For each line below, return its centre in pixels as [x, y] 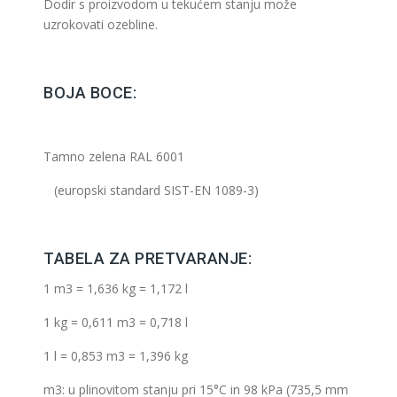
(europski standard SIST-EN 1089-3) [151, 190]
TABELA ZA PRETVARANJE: [148, 258]
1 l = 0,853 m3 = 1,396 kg [116, 356]
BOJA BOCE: [90, 93]
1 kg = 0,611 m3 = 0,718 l [116, 322]
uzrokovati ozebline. [101, 24]
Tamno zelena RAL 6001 [114, 156]
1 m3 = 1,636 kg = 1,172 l [116, 288]
